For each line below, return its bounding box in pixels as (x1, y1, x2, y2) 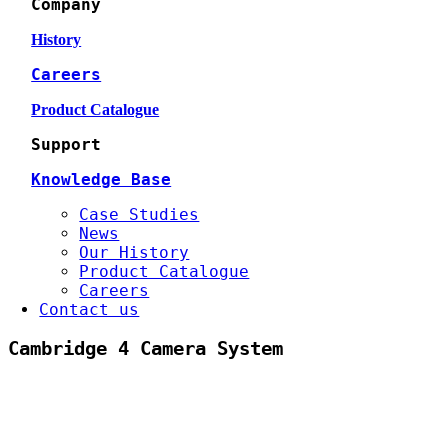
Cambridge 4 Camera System (8, 337, 283, 359)
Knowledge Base (31, 170, 172, 189)
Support (31, 135, 102, 154)
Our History (79, 243, 190, 262)
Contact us (39, 300, 140, 319)
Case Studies (79, 205, 200, 224)
